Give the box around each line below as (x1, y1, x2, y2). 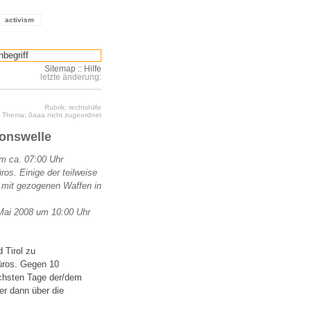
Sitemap (44, 65, 76, 73)
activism (5, 16, 34, 24)
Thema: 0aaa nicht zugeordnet (2, 111, 101, 119)
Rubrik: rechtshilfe (44, 103, 101, 111)
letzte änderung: (40, 73, 101, 81)
